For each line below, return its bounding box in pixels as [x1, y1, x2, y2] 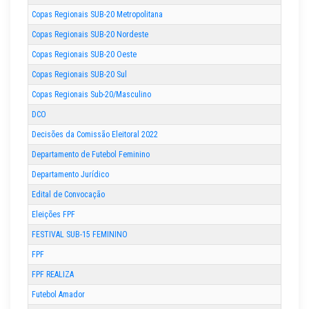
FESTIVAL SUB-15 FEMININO [32, 230, 128, 240]
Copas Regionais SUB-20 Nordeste [32, 30, 148, 40]
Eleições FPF [32, 210, 75, 220]
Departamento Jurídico [32, 170, 109, 180]
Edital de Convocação [32, 190, 105, 200]
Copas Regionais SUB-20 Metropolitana [32, 10, 163, 20]
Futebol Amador [32, 290, 85, 300]
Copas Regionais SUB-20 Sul [32, 70, 127, 80]
